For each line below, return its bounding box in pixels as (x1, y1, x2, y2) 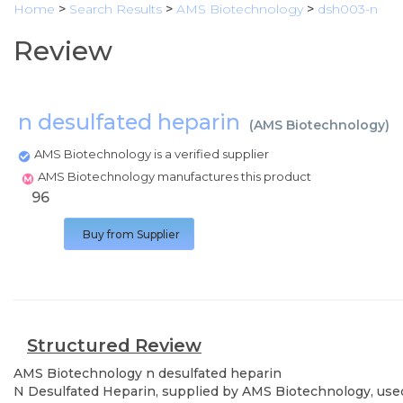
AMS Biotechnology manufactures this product (38, 169, 314, 184)
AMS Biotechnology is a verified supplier (34, 147, 269, 161)
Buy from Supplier (83, 228, 180, 241)
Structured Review (27, 335, 201, 356)
